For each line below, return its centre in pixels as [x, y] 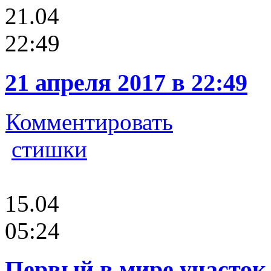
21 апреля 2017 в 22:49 [126, 83]
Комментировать [89, 122]
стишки [49, 149]
